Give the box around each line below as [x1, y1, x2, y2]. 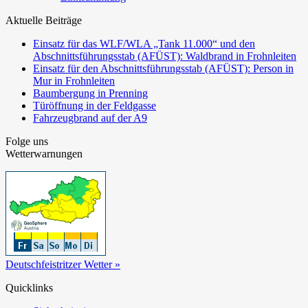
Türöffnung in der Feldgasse [33, 100, 156, 112]
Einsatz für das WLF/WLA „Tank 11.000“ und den [33, 38, 255, 50]
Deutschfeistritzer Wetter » [5, 258, 120, 271]
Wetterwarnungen [5, 148, 82, 160]
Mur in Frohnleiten [33, 75, 115, 87]
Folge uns [5, 135, 48, 148]
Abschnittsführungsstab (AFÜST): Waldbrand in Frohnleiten [33, 50, 296, 63]
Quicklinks [5, 282, 53, 294]
